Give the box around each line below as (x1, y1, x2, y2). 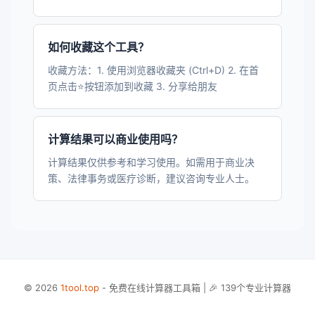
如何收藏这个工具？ (48, 40, 149, 54)
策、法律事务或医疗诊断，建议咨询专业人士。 (48, 172, 255, 184)
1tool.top (60, 282, 99, 293)
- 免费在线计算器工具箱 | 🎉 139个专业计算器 (99, 282, 291, 293)
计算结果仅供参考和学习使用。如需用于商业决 (48, 156, 255, 168)
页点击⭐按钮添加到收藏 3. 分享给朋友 (48, 80, 217, 92)
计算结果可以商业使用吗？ (48, 132, 183, 146)
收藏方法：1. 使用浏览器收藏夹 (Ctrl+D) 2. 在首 (48, 64, 259, 76)
